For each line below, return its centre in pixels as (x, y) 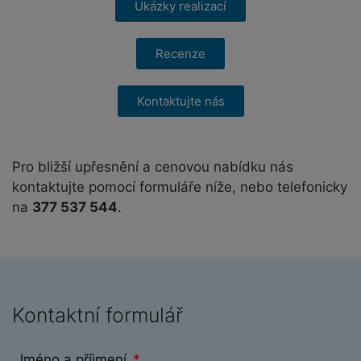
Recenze (180, 53)
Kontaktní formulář (98, 315)
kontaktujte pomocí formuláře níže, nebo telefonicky (180, 187)
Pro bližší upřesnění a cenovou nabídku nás (153, 166)
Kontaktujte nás (180, 101)
